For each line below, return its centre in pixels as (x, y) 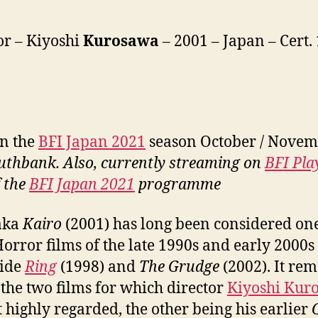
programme (178, 185)
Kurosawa (121, 41)
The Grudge (181, 268)
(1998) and (98, 268)
